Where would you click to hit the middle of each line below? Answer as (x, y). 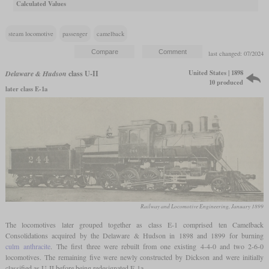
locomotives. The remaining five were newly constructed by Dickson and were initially (134, 257)
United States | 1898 (216, 73)
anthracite (37, 246)
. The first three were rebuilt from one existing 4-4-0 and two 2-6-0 (157, 246)
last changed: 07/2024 (236, 54)
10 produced (226, 83)
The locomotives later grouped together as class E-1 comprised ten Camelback (134, 225)
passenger (75, 34)
